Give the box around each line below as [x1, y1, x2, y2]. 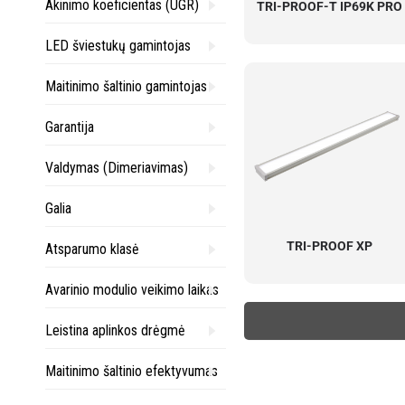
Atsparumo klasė [45, 240, 139, 258]
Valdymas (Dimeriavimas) [45, 159, 188, 176]
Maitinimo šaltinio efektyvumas [45, 363, 218, 380]
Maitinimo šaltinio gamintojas [45, 78, 207, 95]
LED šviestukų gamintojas [45, 37, 191, 54]
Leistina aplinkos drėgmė [45, 322, 185, 339]
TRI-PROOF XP [286, 239, 372, 254]
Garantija [45, 118, 94, 136]
